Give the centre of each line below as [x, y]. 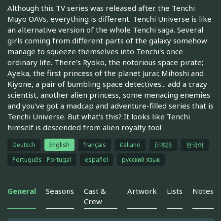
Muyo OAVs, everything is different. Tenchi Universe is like [110, 19]
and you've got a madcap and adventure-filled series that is [110, 106]
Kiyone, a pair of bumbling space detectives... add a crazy [107, 84]
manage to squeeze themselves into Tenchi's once [95, 52]
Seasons [60, 191]
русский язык [141, 160]
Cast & [95, 191]
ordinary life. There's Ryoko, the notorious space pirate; [105, 62]
